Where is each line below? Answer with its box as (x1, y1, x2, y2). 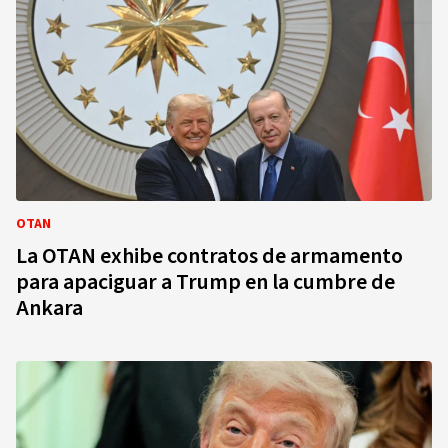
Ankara (16, 292, 83, 324)
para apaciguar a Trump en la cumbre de (16, 266, 395, 298)
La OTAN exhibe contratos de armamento (16, 240, 403, 272)
